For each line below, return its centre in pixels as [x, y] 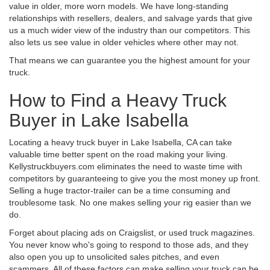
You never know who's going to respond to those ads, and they [129, 244]
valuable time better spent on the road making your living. [118, 154]
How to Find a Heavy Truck [118, 100]
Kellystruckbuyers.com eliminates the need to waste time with [126, 166]
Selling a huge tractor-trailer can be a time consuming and [120, 190]
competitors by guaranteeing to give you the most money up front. [135, 178]
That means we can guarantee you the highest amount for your [130, 60]
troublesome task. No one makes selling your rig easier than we [130, 202]
